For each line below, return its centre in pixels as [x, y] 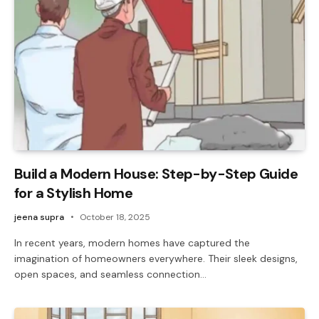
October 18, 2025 [115, 217]
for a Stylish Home [74, 193]
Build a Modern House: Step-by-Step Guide [156, 173]
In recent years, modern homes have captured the [132, 242]
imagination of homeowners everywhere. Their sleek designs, [156, 258]
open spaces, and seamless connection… [110, 274]
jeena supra [39, 217]
